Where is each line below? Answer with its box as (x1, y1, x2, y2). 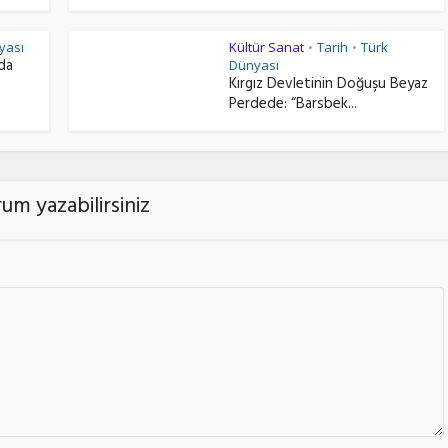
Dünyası (229, 56, 279, 74)
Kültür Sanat (229, 38, 304, 56)
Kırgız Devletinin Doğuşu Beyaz (229, 71, 428, 100)
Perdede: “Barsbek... (229, 91, 357, 120)
